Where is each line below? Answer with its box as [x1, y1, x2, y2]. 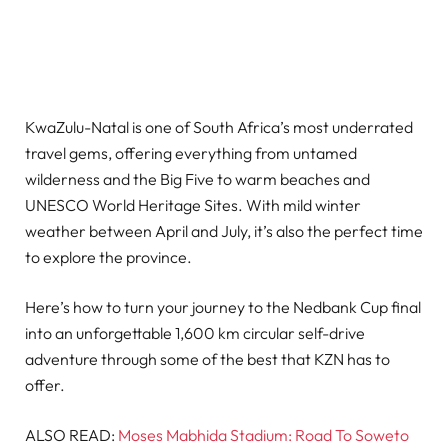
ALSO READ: [25, 425, 118, 446]
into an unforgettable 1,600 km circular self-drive [25, 322, 365, 343]
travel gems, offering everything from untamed [25, 142, 357, 163]
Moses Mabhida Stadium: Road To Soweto [118, 425, 409, 446]
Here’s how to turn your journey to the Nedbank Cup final [25, 296, 421, 317]
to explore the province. [25, 246, 192, 267]
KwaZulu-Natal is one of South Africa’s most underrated [25, 116, 413, 137]
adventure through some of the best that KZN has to [25, 348, 390, 369]
